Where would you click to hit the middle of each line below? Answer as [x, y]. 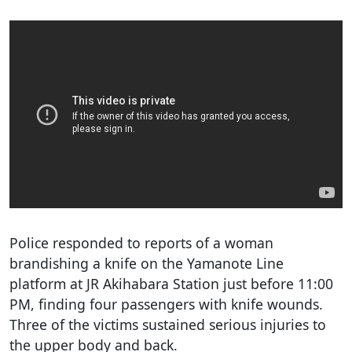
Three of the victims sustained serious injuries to [168, 324]
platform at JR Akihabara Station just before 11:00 [171, 283]
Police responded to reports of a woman [141, 242]
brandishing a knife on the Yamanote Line [147, 263]
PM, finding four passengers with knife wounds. [166, 304]
